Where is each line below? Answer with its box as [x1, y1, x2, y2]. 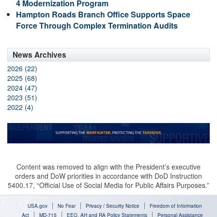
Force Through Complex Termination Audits [16, 19, 178, 31]
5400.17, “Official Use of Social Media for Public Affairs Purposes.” [8, 180, 209, 190]
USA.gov [27, 202, 47, 210]
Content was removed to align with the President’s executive [16, 162, 201, 172]
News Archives [13, 49, 66, 60]
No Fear [57, 202, 76, 210]
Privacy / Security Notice [85, 202, 139, 210]
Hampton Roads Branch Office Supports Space [16, 8, 190, 20]
